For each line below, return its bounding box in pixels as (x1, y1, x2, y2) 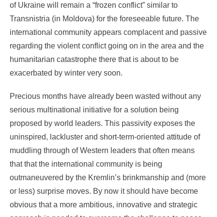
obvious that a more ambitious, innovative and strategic (10, 201, 198, 209)
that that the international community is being (10, 160, 162, 169)
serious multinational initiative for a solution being (10, 106, 179, 114)
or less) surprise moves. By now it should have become (10, 187, 198, 196)
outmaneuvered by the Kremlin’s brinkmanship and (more (10, 173, 206, 182)
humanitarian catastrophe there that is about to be (10, 55, 179, 64)
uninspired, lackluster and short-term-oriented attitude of (10, 133, 200, 141)
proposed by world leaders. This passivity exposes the (10, 119, 195, 128)
